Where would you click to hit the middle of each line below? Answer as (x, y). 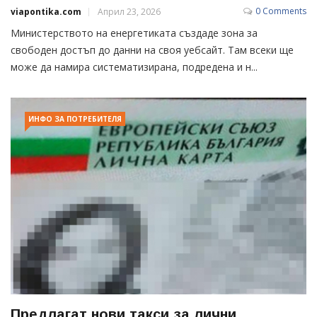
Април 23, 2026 (129, 12)
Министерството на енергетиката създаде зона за (134, 33)
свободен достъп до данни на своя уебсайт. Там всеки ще (152, 50)
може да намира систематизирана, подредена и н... (134, 67)
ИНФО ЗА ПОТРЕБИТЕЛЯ (75, 119)
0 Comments (281, 11)
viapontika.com (46, 12)
